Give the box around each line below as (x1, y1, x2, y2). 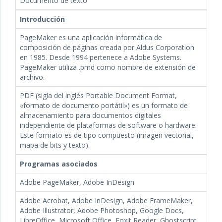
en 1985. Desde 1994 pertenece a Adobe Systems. (20, 53, 181, 62)
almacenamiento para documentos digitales (20, 111, 161, 120)
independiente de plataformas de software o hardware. (20, 120, 197, 130)
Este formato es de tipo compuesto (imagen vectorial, (20, 130, 194, 140)
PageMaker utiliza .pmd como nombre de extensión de (20, 62, 196, 72)
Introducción (20, 14, 65, 24)
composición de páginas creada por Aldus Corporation (20, 43, 194, 52)
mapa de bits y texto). (20, 140, 90, 150)
